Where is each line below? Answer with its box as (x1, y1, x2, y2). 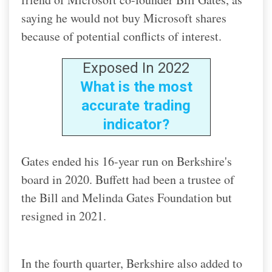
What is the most (80, 78, 192, 95)
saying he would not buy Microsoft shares (21, 9, 226, 26)
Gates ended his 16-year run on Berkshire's (21, 152, 232, 169)
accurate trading (81, 97, 191, 114)
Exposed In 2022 (83, 59, 189, 76)
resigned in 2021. (21, 207, 106, 224)
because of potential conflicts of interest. (21, 27, 222, 44)
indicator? (103, 115, 169, 133)
